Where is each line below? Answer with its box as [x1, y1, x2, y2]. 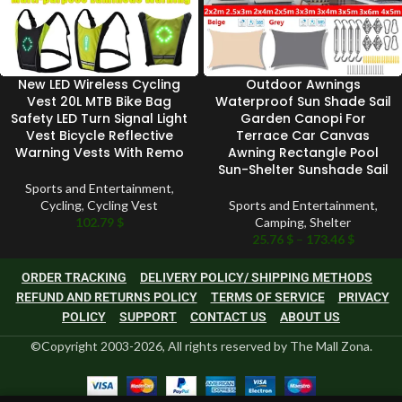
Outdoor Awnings [245, 75, 361, 94]
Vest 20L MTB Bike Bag [27, 92, 171, 111]
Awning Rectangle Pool [227, 144, 379, 162]
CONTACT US [190, 310, 267, 325]
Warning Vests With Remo [14, 144, 184, 162]
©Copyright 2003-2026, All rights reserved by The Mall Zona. [30, 338, 372, 354]
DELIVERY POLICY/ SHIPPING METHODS [140, 270, 372, 285]
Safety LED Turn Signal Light [11, 109, 188, 128]
